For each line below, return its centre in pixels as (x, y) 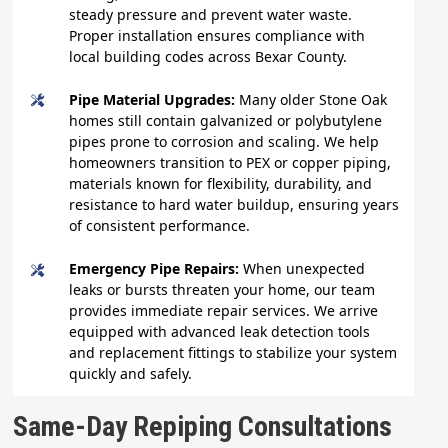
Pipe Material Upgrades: (154, 100)
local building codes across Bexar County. (208, 56)
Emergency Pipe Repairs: (156, 269)
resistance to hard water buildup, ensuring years (234, 205)
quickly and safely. (131, 374)
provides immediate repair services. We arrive (224, 311)
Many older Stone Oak (313, 100)
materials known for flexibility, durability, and (221, 184)
